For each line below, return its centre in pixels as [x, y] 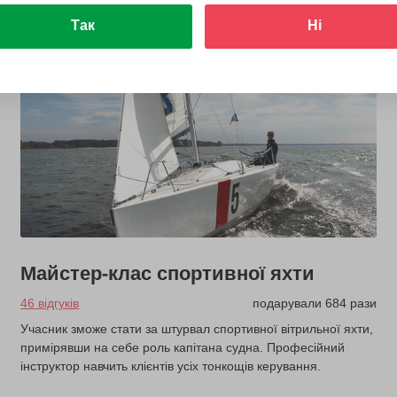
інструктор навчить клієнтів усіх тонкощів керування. [171, 366]
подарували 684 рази [314, 304]
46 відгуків [50, 304]
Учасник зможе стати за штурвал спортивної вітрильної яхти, [197, 329]
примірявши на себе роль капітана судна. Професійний [183, 348]
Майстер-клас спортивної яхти [168, 274]
